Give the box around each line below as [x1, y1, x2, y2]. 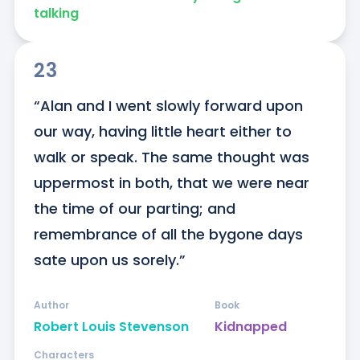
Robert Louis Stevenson [33, 317, 189, 337]
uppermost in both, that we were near [33, 173, 309, 194]
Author [33, 298, 69, 313]
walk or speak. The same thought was [33, 147, 309, 168]
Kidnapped [214, 317, 287, 337]
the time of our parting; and [33, 198, 235, 219]
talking [33, 4, 79, 23]
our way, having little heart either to [33, 121, 292, 142]
